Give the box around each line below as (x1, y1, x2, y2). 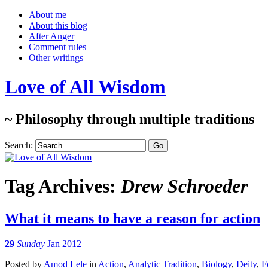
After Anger (29, 31, 74, 41)
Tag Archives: (5, 175, 121, 197)
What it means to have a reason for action (5, 210, 260, 226)
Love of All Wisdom (5, 76, 166, 98)
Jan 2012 (47, 238, 81, 249)
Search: (5, 139, 33, 150)
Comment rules (29, 42, 86, 52)
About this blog (29, 20, 87, 31)
